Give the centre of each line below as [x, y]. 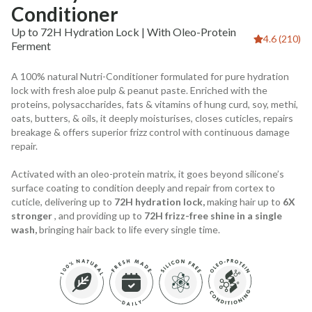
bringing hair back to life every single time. [128, 229]
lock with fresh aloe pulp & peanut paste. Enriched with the [139, 90]
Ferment [31, 45]
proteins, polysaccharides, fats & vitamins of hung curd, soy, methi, [155, 104]
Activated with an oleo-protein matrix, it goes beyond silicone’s [148, 173]
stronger [32, 215]
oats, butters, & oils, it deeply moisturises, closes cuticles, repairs [152, 118]
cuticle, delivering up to [63, 201]
